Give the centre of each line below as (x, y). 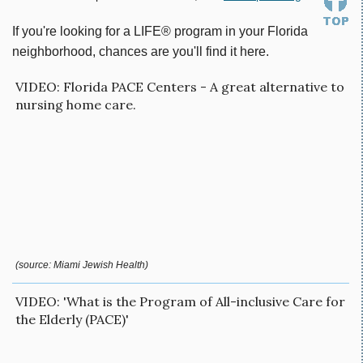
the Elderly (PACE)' (72, 319)
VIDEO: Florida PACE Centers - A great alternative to (180, 87)
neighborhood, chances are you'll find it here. (141, 52)
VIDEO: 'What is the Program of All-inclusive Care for (180, 301)
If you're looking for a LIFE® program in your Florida (160, 32)
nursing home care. (76, 105)
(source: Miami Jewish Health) (82, 265)
